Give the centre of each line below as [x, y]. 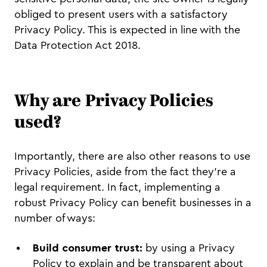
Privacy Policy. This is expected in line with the [127, 30]
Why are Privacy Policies [114, 102]
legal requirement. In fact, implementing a [117, 187]
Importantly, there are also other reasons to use [132, 156]
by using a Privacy [190, 248]
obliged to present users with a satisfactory [121, 15]
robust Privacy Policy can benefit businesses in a [133, 203]
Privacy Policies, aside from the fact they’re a [125, 172]
